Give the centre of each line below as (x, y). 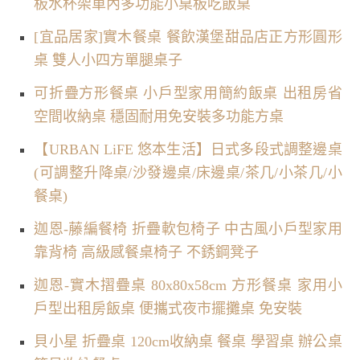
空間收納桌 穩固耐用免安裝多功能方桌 (159, 116)
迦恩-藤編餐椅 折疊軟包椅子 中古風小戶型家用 (188, 229)
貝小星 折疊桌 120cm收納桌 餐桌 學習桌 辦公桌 (188, 341)
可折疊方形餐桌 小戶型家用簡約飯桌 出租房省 (188, 93)
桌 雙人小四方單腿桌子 (108, 60)
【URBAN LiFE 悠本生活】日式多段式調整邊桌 (188, 149)
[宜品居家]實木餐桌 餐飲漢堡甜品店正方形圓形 (188, 37)
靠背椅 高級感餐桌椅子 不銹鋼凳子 (147, 252)
